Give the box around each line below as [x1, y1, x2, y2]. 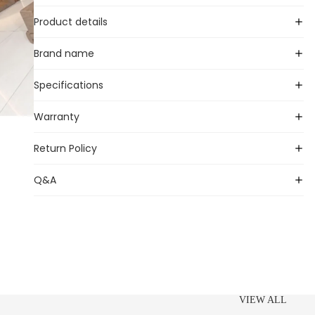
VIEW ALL [239, 294, 287, 305]
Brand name [34, 46, 94, 61]
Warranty [34, 110, 79, 124]
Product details [34, 15, 108, 30]
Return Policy [34, 141, 97, 156]
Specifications [34, 78, 103, 93]
